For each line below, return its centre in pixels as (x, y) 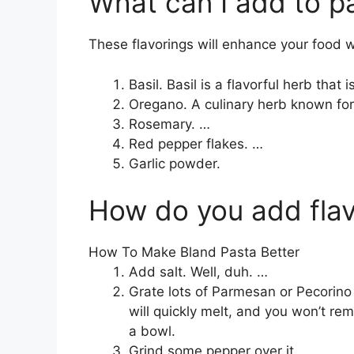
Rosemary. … (169, 124)
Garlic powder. (175, 163)
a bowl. (152, 331)
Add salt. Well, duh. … (198, 272)
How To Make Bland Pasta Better (194, 252)
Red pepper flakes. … (196, 143)
